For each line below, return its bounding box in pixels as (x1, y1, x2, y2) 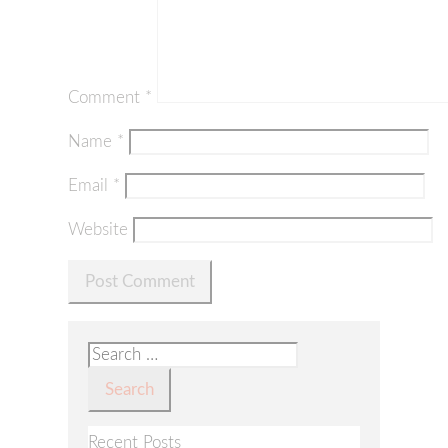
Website (68, 221, 128, 239)
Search (87, 345, 136, 363)
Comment (68, 89, 145, 107)
